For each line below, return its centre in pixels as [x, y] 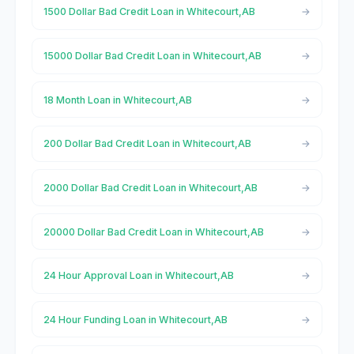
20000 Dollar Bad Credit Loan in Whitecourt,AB [153, 232]
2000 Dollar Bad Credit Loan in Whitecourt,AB [150, 187]
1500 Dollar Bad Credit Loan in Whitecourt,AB [149, 12]
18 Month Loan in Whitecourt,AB [117, 100]
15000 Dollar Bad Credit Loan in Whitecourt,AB [152, 56]
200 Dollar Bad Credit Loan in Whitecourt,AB [147, 144]
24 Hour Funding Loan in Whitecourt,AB [135, 319]
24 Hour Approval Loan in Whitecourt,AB [138, 276]
